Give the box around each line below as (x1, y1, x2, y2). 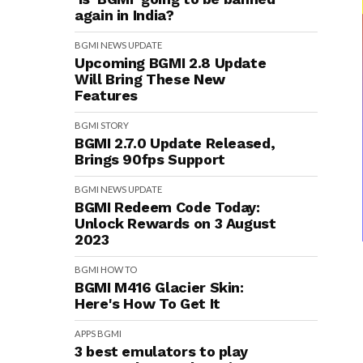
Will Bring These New (75, 70, 225, 88)
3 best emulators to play (75, 343, 248, 360)
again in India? (75, 6, 174, 23)
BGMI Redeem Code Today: (75, 199, 260, 216)
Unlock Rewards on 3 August (75, 215, 276, 232)
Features (75, 87, 139, 104)
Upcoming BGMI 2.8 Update (75, 54, 267, 71)
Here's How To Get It (75, 295, 220, 312)
